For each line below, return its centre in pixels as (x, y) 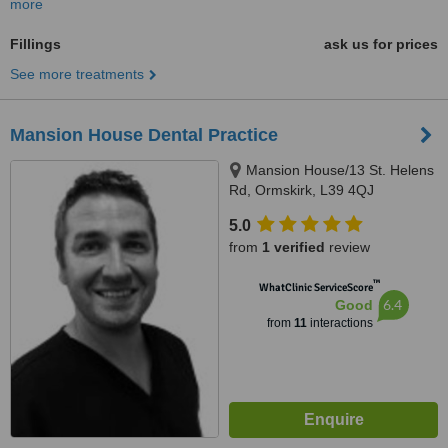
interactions (339, 323)
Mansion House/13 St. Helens (340, 170)
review (347, 247)
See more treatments (77, 74)
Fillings (35, 44)
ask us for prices (381, 44)
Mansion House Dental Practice (144, 135)
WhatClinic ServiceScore (315, 287)
